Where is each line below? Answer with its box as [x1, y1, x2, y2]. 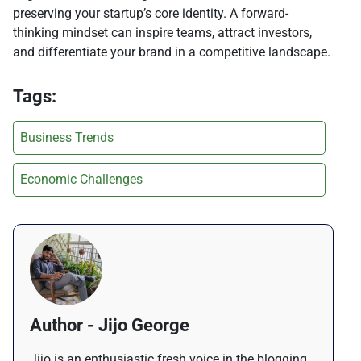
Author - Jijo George [30, 315, 189, 336]
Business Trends [20, 130, 114, 146]
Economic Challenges [20, 172, 143, 188]
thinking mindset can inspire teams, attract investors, [13, 25, 312, 41]
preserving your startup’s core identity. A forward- [13, 6, 288, 22]
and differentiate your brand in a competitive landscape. [13, 44, 330, 60]
